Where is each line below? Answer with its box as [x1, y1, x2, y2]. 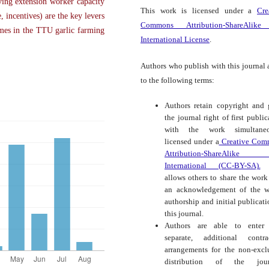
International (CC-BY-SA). [165, 161, 261, 171]
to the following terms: [141, 76, 214, 85]
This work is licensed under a [141, 6, 257, 16]
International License [141, 35, 210, 44]
